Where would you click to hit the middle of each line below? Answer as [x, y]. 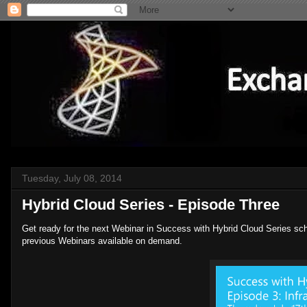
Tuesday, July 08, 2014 [72, 178]
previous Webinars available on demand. [102, 241]
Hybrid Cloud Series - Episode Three [151, 205]
